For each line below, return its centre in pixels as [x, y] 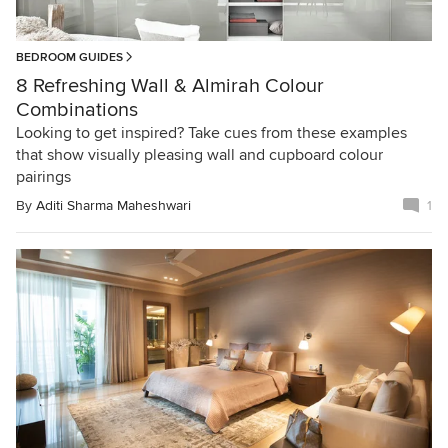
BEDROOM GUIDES [69, 57]
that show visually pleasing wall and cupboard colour [199, 154]
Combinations [77, 109]
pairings [43, 176]
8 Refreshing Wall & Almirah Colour [170, 85]
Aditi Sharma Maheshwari [113, 205]
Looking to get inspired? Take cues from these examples [211, 132]
